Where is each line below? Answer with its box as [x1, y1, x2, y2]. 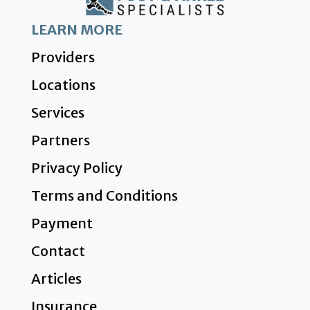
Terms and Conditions [30, 186, 178, 204]
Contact [30, 241, 85, 259]
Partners [30, 131, 90, 149]
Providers [30, 48, 95, 66]
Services [30, 103, 84, 121]
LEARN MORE [30, 20, 122, 38]
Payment [30, 214, 93, 232]
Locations [30, 75, 95, 93]
